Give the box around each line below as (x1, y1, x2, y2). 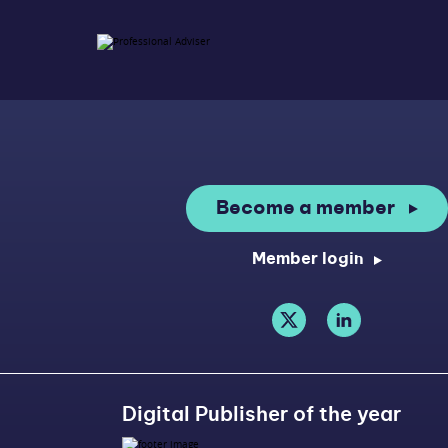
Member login (251, 251, 364, 268)
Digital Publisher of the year (121, 405, 401, 426)
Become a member (215, 199, 395, 219)
